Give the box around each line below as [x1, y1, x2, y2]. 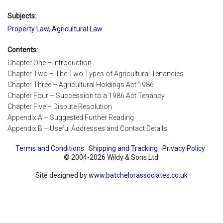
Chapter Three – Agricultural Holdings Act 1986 [7, 81, 154, 89]
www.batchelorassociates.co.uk [89, 171, 188, 180]
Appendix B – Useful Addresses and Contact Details [7, 124, 167, 133]
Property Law [7, 24, 49, 33]
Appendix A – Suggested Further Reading [7, 113, 134, 122]
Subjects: [7, 11, 36, 20]
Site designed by [35, 171, 89, 180]
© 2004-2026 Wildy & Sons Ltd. [63, 153, 160, 162]
